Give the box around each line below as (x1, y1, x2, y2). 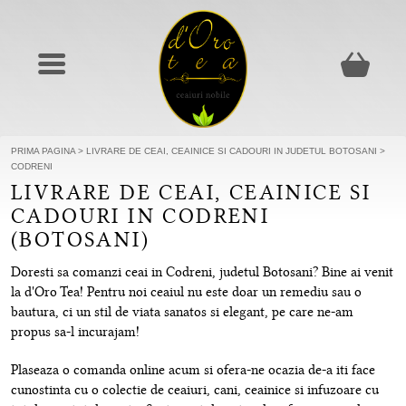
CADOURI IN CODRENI (11, 204, 270, 228)
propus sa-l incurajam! (11, 324, 140, 341)
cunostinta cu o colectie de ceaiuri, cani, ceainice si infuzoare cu (11, 382, 379, 399)
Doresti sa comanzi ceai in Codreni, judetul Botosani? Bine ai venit (11, 264, 393, 281)
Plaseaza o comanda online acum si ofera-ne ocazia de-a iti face (11, 362, 375, 379)
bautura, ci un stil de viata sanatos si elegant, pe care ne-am (11, 304, 353, 321)
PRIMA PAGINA (11, 146, 75, 156)
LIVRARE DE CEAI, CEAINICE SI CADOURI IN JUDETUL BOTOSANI (86, 146, 377, 156)
